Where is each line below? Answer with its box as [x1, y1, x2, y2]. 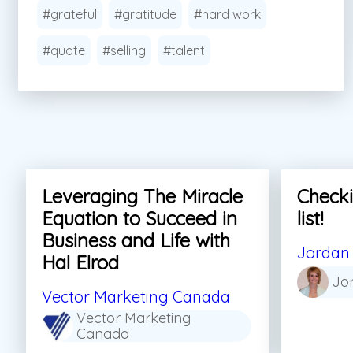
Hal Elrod [42, 251, 119, 275]
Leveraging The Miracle [42, 184, 243, 209]
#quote [43, 43, 85, 59]
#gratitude [114, 6, 176, 23]
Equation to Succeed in [42, 206, 237, 231]
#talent [163, 43, 205, 59]
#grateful [43, 6, 97, 23]
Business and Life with [42, 229, 230, 253]
